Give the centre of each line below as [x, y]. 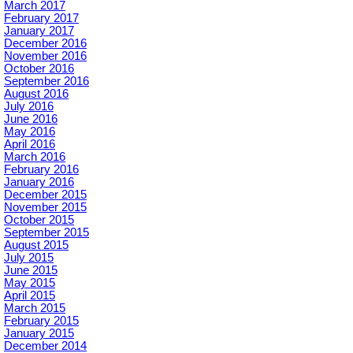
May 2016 [30, 132]
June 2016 [31, 119]
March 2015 [35, 308]
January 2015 [39, 334]
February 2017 [41, 19]
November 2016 [45, 56]
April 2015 [30, 296]
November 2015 [45, 208]
